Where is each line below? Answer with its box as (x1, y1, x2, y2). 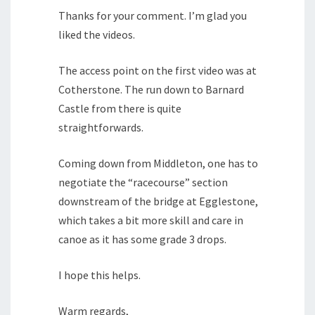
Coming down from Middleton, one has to (58, 156, 258, 171)
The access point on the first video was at (58, 63, 257, 78)
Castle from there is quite (58, 101, 181, 116)
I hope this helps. (58, 268, 141, 283)
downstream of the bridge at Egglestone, (58, 194, 258, 209)
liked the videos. (58, 27, 135, 42)
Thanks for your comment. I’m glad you (58, 8, 247, 23)
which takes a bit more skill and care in (58, 213, 243, 228)
